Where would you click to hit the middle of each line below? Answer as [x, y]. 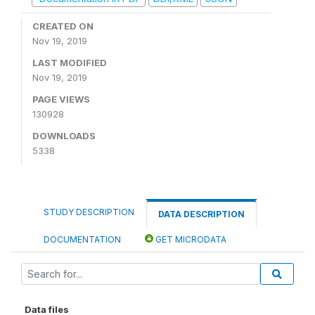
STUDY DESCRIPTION [89, 212]
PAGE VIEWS [61, 99]
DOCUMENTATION [82, 239]
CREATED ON [63, 26]
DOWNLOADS [64, 135]
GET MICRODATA [190, 239]
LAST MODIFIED [70, 62]
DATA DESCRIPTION [201, 214]
